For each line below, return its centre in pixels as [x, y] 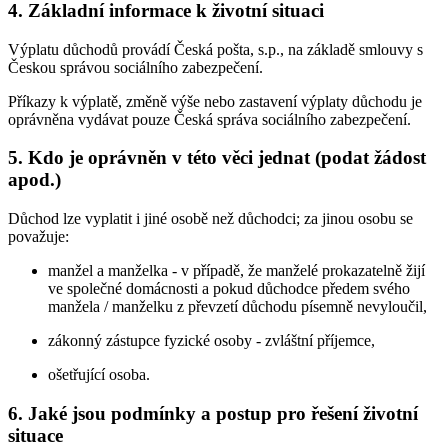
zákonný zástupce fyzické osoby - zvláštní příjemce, [211, 341]
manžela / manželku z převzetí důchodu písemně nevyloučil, [237, 307]
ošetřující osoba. [99, 375]
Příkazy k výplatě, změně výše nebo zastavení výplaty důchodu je [215, 101]
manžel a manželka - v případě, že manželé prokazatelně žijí [236, 271]
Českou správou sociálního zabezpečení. [135, 67]
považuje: [38, 237]
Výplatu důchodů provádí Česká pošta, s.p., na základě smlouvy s [215, 49]
